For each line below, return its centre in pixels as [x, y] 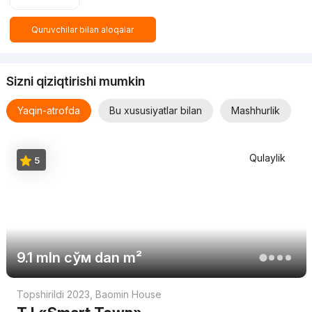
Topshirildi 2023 [53, 295]
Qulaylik [267, 158]
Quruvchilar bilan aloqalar [83, 30]
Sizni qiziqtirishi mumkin [75, 81]
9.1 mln [38, 258]
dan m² [116, 258]
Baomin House [128, 295]
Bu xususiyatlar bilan [155, 111]
